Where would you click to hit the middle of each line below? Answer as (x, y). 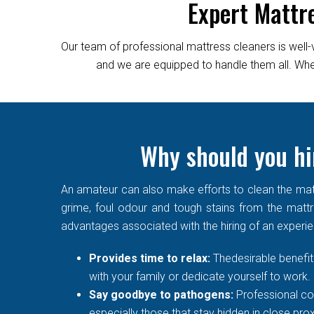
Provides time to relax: (151, 258)
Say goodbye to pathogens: (163, 294)
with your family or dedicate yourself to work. (200, 276)
